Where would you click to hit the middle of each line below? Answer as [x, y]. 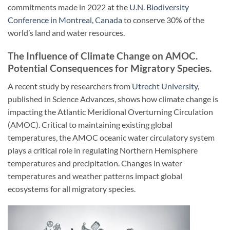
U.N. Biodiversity [159, 7]
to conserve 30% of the [163, 20]
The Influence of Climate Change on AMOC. [103, 56]
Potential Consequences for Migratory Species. [110, 68]
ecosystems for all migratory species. [72, 188]
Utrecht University [165, 86]
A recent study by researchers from [70, 86]
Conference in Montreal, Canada [65, 20]
